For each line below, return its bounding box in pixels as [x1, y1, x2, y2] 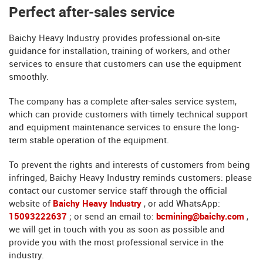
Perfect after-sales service [9, 5, 175, 21]
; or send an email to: [69, 213, 156, 222]
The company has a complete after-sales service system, [9, 97, 237, 107]
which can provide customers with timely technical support [9, 110, 248, 120]
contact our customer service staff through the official [9, 187, 227, 196]
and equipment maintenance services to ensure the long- [9, 123, 239, 133]
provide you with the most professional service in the [9, 238, 224, 248]
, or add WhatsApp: [144, 200, 220, 209]
